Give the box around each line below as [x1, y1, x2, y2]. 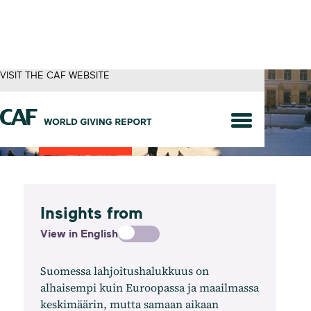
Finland [39, 105, 82, 120]
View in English [40, 227, 118, 240]
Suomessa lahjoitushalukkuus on [40, 263, 209, 278]
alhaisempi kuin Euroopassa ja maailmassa [40, 280, 259, 295]
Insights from [40, 203, 143, 223]
